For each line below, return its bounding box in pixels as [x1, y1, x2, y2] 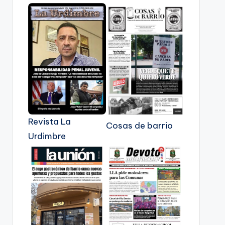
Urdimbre [28, 130, 66, 142]
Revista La [28, 116, 71, 127]
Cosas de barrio [106, 120, 173, 131]
